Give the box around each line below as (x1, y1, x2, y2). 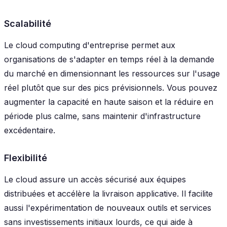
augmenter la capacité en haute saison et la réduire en (4, 96, 213, 107)
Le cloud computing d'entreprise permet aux (4, 40, 175, 50)
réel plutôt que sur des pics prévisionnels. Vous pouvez (4, 82, 217, 93)
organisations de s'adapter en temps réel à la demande (4, 54, 214, 64)
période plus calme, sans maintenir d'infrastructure (4, 110, 201, 121)
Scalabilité (4, 18, 51, 29)
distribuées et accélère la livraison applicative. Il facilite (4, 188, 213, 199)
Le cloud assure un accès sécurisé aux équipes (4, 174, 186, 185)
